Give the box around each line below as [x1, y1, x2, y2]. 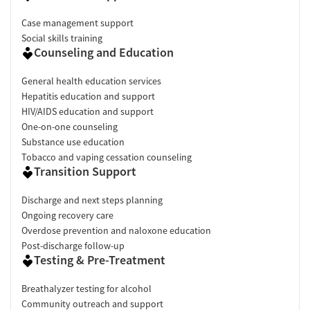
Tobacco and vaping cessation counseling [21, 150, 192, 163]
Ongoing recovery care [21, 208, 113, 221]
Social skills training [21, 31, 102, 44]
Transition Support [34, 163, 136, 179]
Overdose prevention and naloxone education [21, 224, 211, 237]
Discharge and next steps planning [21, 193, 163, 206]
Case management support [21, 16, 134, 29]
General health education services [21, 74, 161, 87]
